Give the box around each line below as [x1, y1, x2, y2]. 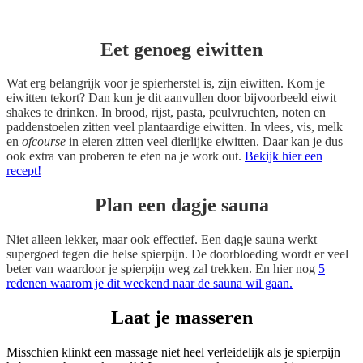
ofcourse [22, 135, 69, 149]
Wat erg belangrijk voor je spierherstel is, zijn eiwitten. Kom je [6, 76, 325, 91]
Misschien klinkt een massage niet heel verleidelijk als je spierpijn [6, 345, 340, 360]
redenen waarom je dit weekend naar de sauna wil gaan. [6, 276, 293, 291]
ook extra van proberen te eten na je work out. [6, 149, 245, 164]
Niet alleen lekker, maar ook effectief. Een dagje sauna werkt [6, 233, 317, 247]
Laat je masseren [110, 307, 253, 329]
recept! [6, 164, 41, 178]
